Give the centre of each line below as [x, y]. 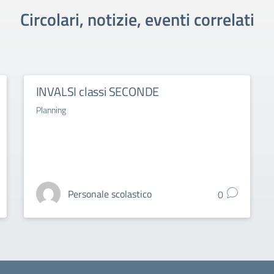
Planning [51, 110]
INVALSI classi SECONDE [98, 91]
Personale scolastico [109, 194]
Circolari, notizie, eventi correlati [137, 19]
